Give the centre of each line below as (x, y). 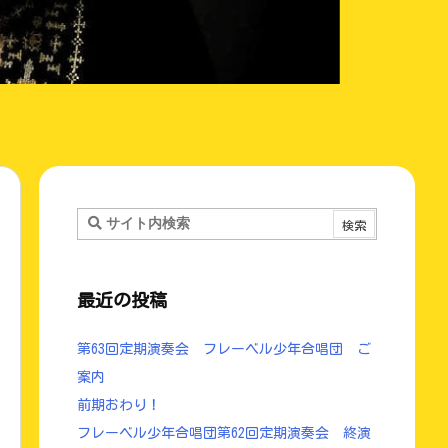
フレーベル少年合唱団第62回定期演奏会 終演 (224, 433)
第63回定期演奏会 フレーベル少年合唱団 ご (224, 349)
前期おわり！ (119, 405)
